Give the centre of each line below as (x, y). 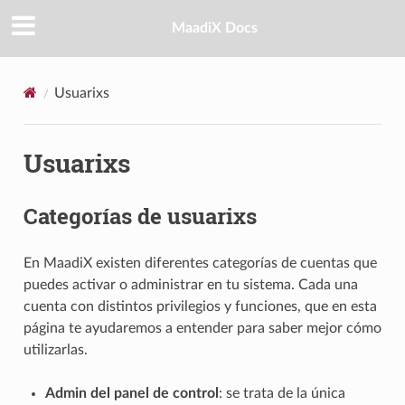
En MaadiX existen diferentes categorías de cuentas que (200, 263)
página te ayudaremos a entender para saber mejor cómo (202, 328)
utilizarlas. (55, 349)
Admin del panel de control (132, 393)
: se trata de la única (282, 393)
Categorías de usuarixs (140, 216)
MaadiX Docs (214, 28)
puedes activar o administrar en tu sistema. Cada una (190, 284)
